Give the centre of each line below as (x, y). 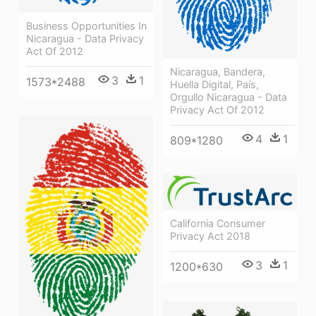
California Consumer (218, 224)
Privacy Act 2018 (210, 236)
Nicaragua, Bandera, (218, 71)
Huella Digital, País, (214, 84)
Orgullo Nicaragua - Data (229, 97)
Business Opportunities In (86, 25)
